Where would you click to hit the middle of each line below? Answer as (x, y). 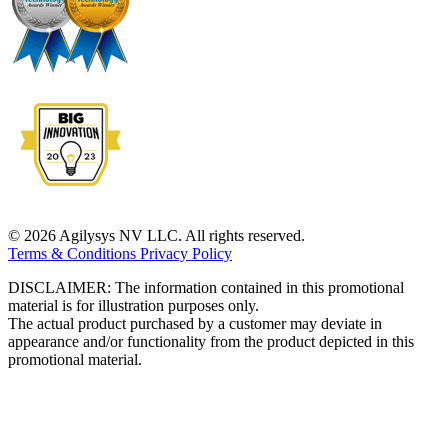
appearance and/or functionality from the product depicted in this (211, 341)
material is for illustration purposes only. (133, 305)
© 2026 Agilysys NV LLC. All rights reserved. (156, 235)
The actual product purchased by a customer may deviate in (195, 323)
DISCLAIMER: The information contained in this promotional (206, 287)
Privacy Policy (186, 253)
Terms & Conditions (74, 253)
